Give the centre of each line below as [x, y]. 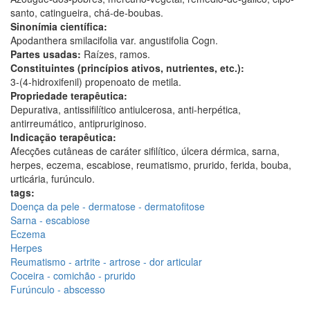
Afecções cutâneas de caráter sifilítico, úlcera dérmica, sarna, [145, 151]
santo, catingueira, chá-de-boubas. [87, 12]
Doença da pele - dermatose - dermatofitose [108, 206]
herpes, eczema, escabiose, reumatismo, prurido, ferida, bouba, [151, 165]
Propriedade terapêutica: [70, 95]
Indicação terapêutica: [65, 137]
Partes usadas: [47, 54]
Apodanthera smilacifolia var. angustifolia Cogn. [114, 40]
